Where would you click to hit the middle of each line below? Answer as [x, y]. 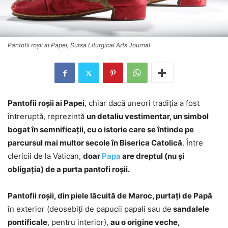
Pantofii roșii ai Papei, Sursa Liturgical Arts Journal [79, 45]
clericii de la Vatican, [45, 156]
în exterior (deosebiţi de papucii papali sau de [90, 209]
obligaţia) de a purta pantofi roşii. [69, 169]
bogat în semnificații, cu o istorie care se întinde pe [101, 130]
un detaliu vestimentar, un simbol [148, 117]
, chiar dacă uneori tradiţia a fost [142, 103]
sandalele [190, 209]
